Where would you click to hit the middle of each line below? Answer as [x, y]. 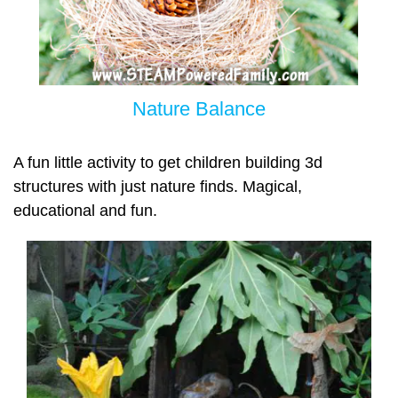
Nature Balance [199, 109]
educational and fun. [85, 211]
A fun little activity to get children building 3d [168, 163]
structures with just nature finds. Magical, [158, 187]
